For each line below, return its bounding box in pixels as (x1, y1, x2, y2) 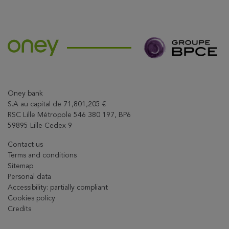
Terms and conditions (8, 151, 77, 159)
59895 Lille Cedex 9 (8, 122, 72, 129)
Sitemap (8, 162, 33, 170)
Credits (8, 205, 31, 213)
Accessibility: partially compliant (8, 184, 108, 191)
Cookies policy (8, 194, 55, 202)
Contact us (8, 141, 43, 148)
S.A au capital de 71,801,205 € (8, 100, 106, 108)
